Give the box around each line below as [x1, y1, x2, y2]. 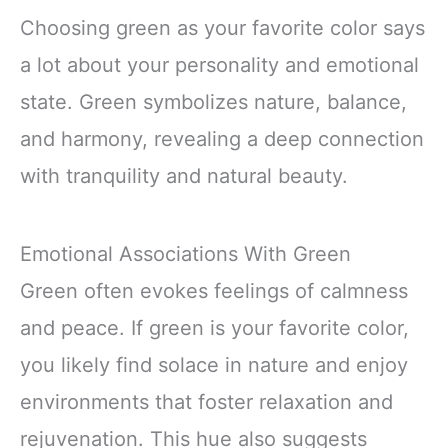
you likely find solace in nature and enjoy [20, 352, 408, 377]
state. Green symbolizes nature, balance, [20, 90, 407, 115]
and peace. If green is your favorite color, [20, 315, 409, 340]
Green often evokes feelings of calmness [20, 278, 408, 303]
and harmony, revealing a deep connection [20, 127, 424, 152]
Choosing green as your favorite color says [20, 16, 425, 41]
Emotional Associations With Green [20, 241, 351, 266]
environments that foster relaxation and [20, 389, 393, 414]
